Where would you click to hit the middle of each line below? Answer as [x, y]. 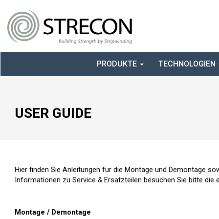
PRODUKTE [118, 64]
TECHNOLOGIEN [188, 64]
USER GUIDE [53, 113]
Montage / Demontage [53, 212]
